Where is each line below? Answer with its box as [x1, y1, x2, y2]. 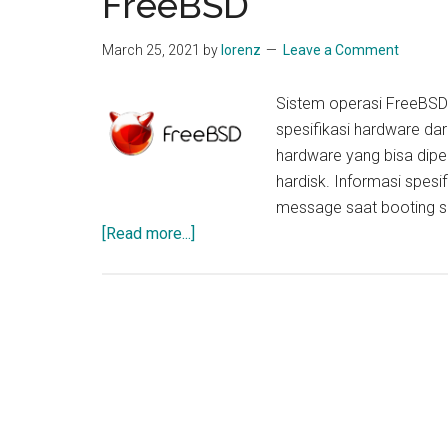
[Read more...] [102, 224, 195, 243]
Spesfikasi [194, 301, 269, 320]
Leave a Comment [283, 42, 399, 58]
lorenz [221, 42, 261, 58]
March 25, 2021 [102, 42, 200, 58]
